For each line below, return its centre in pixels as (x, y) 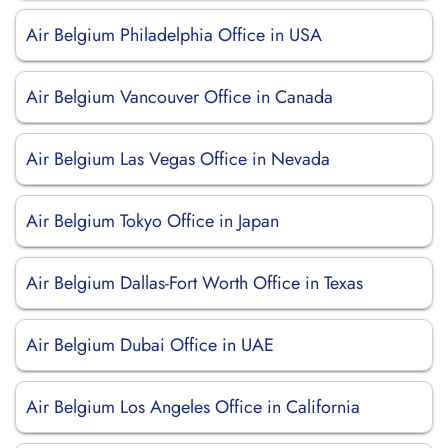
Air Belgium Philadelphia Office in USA (174, 35)
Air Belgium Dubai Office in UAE (150, 345)
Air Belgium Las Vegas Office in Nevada (178, 159)
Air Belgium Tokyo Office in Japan (152, 221)
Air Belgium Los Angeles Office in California (193, 407)
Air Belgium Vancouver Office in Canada (179, 97)
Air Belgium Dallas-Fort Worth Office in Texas (194, 283)
